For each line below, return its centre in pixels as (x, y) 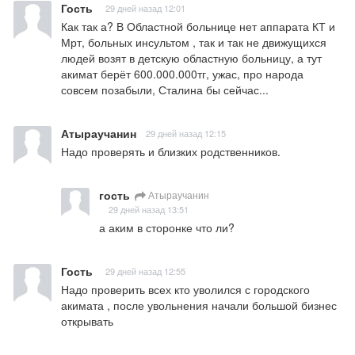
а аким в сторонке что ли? (167, 228)
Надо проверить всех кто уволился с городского (185, 290)
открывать (87, 321)
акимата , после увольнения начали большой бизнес (199, 305)
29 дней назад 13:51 (149, 210)
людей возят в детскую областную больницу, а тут (191, 58)
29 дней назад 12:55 (145, 271)
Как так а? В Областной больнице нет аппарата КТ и (198, 27)
